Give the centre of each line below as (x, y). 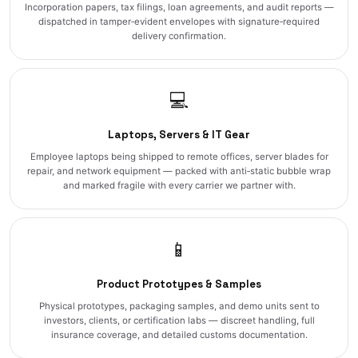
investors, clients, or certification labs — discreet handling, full (179, 320)
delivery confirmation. (179, 36)
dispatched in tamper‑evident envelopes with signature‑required (179, 21)
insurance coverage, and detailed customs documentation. (179, 334)
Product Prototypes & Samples (179, 284)
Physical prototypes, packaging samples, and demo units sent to (179, 306)
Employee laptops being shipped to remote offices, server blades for (179, 156)
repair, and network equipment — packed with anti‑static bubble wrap (179, 171)
